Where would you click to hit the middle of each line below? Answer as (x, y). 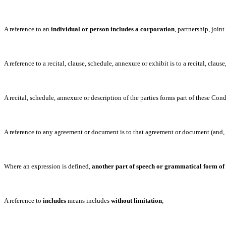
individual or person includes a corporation (113, 29)
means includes (89, 201)
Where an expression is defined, (48, 166)
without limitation (136, 201)
